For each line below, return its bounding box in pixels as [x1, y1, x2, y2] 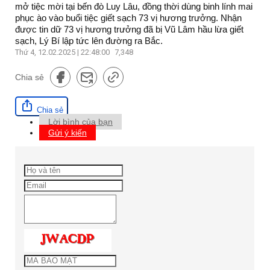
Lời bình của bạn [48, 116, 113, 127]
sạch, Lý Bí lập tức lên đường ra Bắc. [15, 35, 163, 46]
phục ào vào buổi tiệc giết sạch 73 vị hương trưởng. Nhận [15, 12, 242, 23]
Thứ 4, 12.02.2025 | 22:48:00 [15, 47, 111, 57]
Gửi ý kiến [48, 127, 87, 137]
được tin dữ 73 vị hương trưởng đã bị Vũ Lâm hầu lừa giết [15, 24, 243, 34]
